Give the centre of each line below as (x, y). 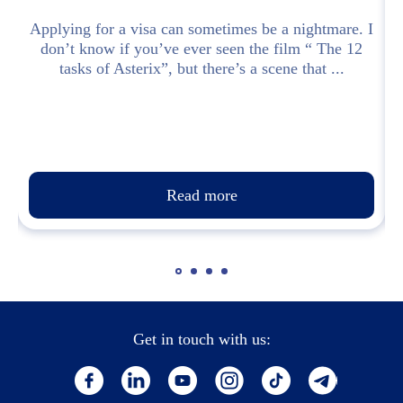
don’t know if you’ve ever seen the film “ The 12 (201, 49)
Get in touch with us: (201, 340)
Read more (201, 196)
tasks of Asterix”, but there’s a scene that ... (201, 69)
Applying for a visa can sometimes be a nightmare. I (201, 29)
